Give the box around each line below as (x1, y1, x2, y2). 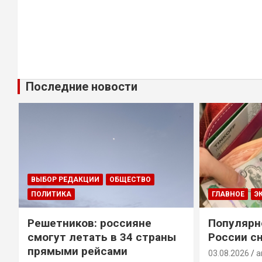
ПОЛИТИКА (30, 190, 71, 199)
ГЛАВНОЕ (212, 190, 245, 199)
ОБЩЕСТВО (109, 175, 151, 184)
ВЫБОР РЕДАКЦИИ (30, 175, 99, 184)
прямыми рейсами (27, 244, 127, 258)
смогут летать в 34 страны (27, 230, 176, 244)
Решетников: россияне (27, 216, 151, 230)
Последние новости (26, 79, 137, 94)
